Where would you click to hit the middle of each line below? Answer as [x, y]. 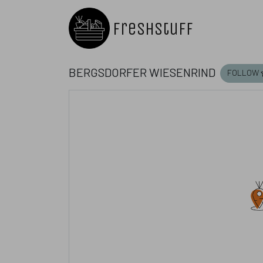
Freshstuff [153, 29]
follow [243, 71]
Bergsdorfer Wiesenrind [142, 70]
